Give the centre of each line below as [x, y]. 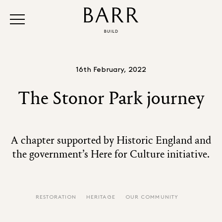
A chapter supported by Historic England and [111, 140]
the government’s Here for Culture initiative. [111, 154]
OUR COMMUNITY [152, 196]
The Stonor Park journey [111, 98]
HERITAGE [101, 196]
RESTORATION [56, 196]
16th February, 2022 [111, 69]
